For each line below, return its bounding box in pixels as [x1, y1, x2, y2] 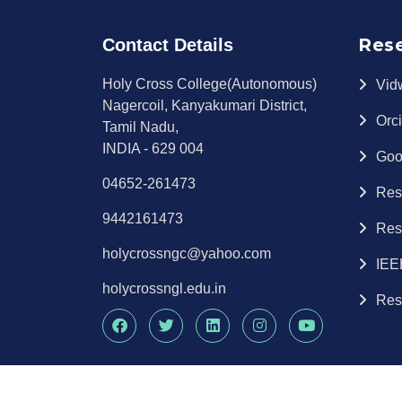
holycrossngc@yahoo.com [102, 245, 271, 261]
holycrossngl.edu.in [102, 280, 226, 296]
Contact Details [102, 34, 233, 55]
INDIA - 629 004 [102, 140, 204, 156]
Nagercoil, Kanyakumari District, [102, 97, 307, 113]
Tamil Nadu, [102, 118, 179, 135]
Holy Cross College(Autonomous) [102, 75, 317, 92]
